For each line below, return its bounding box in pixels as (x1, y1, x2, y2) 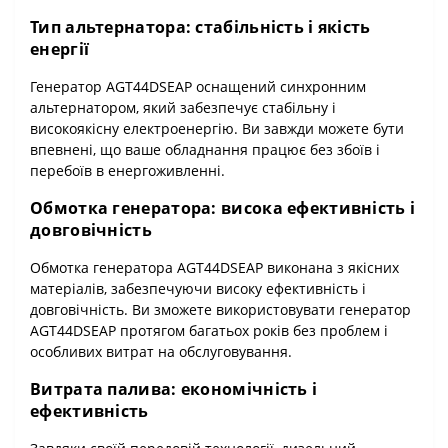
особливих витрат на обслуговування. (30, 341, 292, 361)
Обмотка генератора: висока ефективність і (30, 196, 416, 219)
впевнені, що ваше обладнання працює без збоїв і (30, 139, 380, 159)
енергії (30, 37, 90, 60)
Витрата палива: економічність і (30, 377, 318, 400)
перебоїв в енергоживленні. (30, 160, 225, 180)
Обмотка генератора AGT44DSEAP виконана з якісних (30, 257, 399, 277)
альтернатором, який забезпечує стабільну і (30, 97, 336, 117)
